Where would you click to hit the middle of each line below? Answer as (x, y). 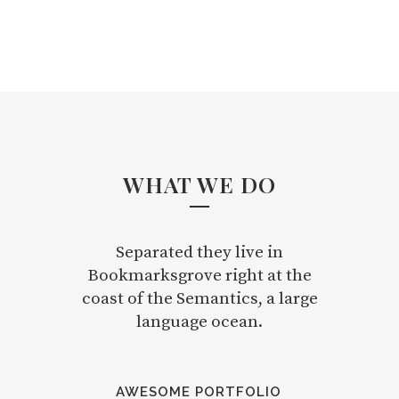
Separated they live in (199, 253)
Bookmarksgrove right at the (199, 276)
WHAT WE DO (199, 184)
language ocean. (199, 322)
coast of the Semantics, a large (199, 299)
